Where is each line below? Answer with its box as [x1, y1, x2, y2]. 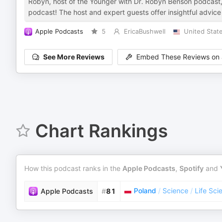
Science [163, 186, 188, 195]
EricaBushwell [123, 28, 166, 35]
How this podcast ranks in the [24, 164, 122, 172]
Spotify [179, 164, 204, 172]
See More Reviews [43, 53, 105, 61]
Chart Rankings [35, 120, 168, 142]
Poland [134, 186, 156, 195]
